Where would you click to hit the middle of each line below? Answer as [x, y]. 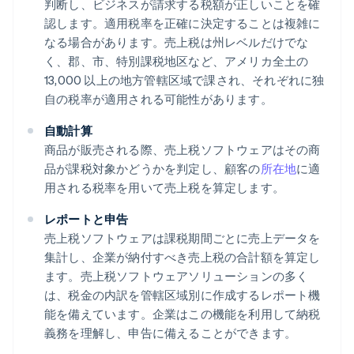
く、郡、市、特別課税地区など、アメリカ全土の [177, 61]
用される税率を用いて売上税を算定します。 [164, 188]
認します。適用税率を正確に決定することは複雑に [183, 23]
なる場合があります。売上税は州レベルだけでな [177, 42]
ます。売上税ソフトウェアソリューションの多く [177, 276]
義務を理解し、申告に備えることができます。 [171, 333]
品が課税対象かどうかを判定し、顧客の [153, 169]
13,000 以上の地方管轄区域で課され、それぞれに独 [185, 80]
